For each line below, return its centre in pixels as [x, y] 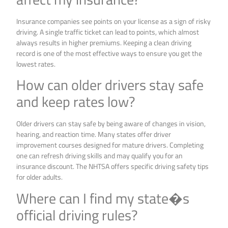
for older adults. [40, 177]
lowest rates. [36, 64]
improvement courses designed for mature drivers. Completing [110, 145]
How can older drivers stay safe [110, 85]
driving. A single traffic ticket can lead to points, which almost [108, 32]
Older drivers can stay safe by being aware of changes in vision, [111, 124]
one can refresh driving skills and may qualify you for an [100, 156]
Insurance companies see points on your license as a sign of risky [114, 21]
